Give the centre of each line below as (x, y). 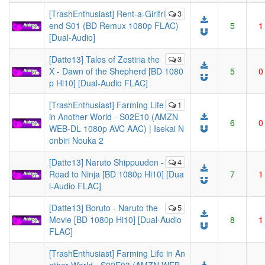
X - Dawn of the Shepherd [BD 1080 (116, 71)
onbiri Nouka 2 (76, 140)
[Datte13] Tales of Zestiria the (104, 59)
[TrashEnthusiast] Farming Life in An (117, 253)
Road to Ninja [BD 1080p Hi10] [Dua (117, 174)
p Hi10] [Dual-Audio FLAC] (98, 83)
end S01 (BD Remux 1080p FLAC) (114, 25)
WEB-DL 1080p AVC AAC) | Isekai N (117, 128)
